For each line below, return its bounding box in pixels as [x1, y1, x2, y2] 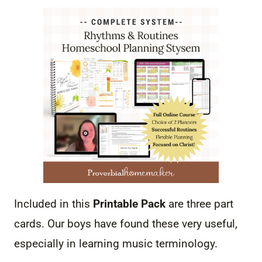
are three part [166, 197, 233, 211]
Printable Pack [90, 197, 166, 211]
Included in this [14, 197, 90, 211]
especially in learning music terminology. [14, 237, 218, 251]
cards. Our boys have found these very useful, [14, 217, 237, 231]
